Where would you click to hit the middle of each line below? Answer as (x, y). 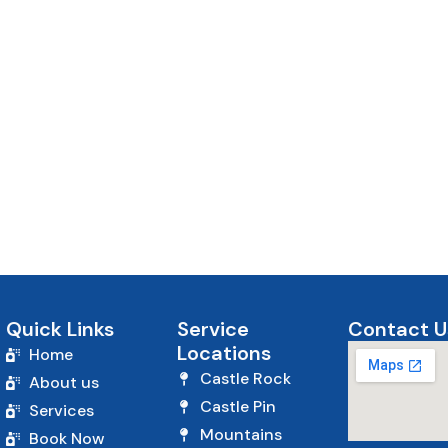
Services (61, 410)
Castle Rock (245, 378)
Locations (224, 353)
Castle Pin (237, 406)
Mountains (240, 434)
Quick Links (60, 329)
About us (63, 382)
